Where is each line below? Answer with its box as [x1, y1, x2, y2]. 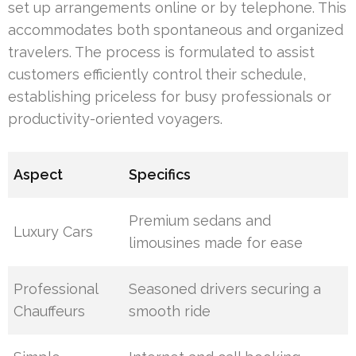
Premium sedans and [129, 212, 272, 230]
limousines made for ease [129, 234, 304, 252]
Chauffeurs [14, 303, 86, 320]
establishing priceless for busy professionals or [8, 88, 331, 106]
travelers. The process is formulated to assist [8, 44, 315, 61]
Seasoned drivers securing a [129, 281, 322, 298]
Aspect [14, 166, 64, 184]
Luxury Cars [14, 223, 94, 241]
